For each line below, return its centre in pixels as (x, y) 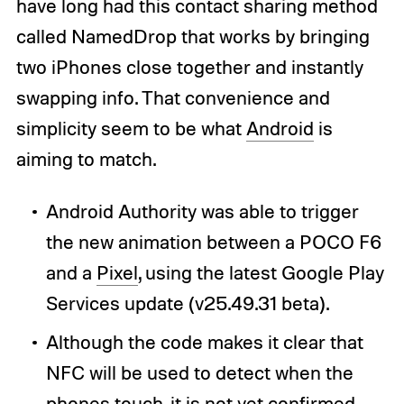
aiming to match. (86, 159)
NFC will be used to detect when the (199, 373)
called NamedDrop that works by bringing (193, 37)
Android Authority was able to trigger (202, 211)
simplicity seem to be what (131, 129)
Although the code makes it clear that (204, 342)
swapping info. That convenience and (173, 98)
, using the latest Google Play (261, 273)
